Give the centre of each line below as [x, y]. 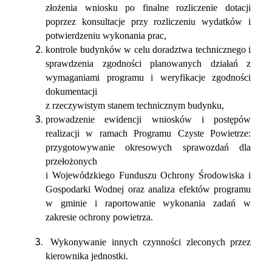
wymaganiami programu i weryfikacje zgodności [148, 77]
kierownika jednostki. [87, 256]
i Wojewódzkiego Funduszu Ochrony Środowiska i [148, 175]
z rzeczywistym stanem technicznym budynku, [135, 105]
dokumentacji [71, 91]
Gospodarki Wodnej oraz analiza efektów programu [148, 189]
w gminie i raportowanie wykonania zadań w [148, 203]
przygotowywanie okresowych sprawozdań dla [148, 147]
